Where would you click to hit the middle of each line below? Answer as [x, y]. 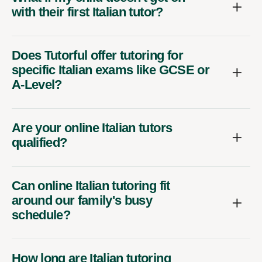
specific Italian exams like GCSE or [111, 70]
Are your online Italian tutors [92, 128]
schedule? [41, 215]
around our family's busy [82, 201]
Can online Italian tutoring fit [91, 186]
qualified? [39, 143]
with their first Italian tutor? [87, 12]
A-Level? [37, 85]
